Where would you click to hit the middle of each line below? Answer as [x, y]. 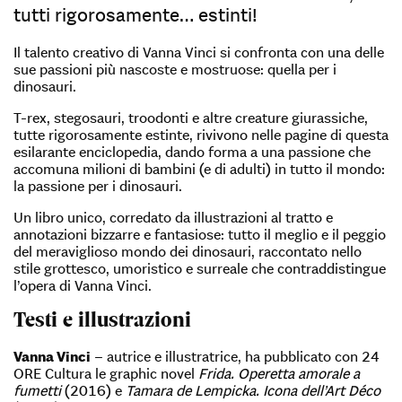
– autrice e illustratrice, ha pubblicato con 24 [235, 356]
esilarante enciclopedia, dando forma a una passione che [192, 152]
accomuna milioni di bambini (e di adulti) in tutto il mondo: [199, 169]
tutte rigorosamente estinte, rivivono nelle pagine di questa [201, 135]
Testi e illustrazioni [102, 320]
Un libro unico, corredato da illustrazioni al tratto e [173, 218]
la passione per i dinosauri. [98, 186]
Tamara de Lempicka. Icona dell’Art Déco [253, 390]
